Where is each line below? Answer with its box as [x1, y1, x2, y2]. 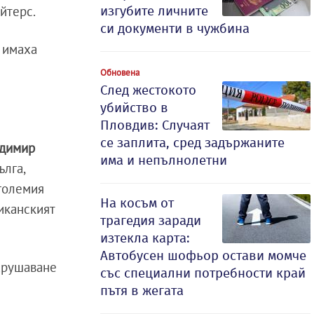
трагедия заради [100, 212, 201, 228]
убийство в [100, 100, 168, 116]
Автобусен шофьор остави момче [100, 247, 306, 264]
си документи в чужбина [100, 20, 250, 36]
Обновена [100, 67, 139, 78]
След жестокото [100, 82, 196, 98]
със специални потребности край [100, 265, 306, 281]
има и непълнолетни [100, 152, 227, 168]
